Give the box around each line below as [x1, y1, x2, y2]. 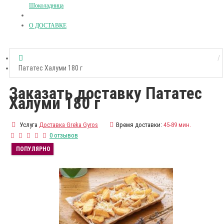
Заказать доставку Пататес [9, 83, 202, 103]
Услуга [18, 121, 37, 129]
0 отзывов [49, 131, 78, 139]
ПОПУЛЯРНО [16, 145, 50, 153]
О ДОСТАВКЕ [29, 22, 66, 29]
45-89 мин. [163, 121, 191, 129]
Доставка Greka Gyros [39, 121, 98, 129]
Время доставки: [116, 121, 162, 129]
